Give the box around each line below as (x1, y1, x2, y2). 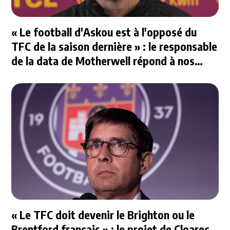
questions (11, 68, 59, 83)
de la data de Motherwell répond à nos (11, 53, 195, 68)
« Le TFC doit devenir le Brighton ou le (11, 207, 195, 222)
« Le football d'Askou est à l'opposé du (11, 25, 197, 40)
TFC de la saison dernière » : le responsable (11, 39, 218, 54)
